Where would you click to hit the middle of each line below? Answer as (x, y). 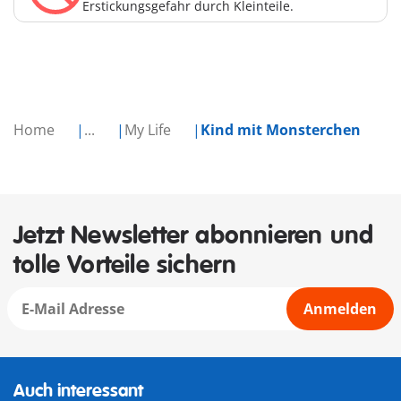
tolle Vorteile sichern (125, 266)
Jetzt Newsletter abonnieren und (194, 236)
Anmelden (340, 309)
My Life (149, 130)
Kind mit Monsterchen (281, 130)
